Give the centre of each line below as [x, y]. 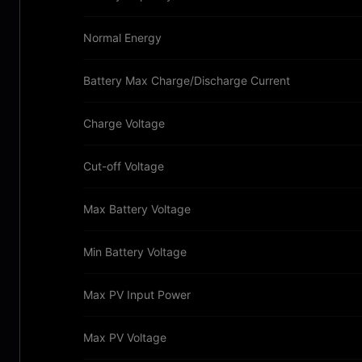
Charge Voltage [124, 123]
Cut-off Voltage [124, 166]
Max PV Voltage [125, 337]
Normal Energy [122, 38]
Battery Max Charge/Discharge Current [187, 80]
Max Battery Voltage [137, 209]
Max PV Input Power [137, 295]
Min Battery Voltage [135, 252]
